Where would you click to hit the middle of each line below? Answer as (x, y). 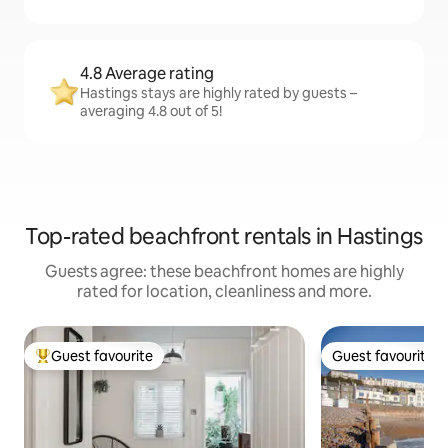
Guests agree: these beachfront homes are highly (224, 271)
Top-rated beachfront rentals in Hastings (224, 236)
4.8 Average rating (147, 73)
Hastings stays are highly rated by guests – (218, 93)
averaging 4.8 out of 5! (151, 111)
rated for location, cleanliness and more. (224, 291)
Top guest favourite (99, 364)
